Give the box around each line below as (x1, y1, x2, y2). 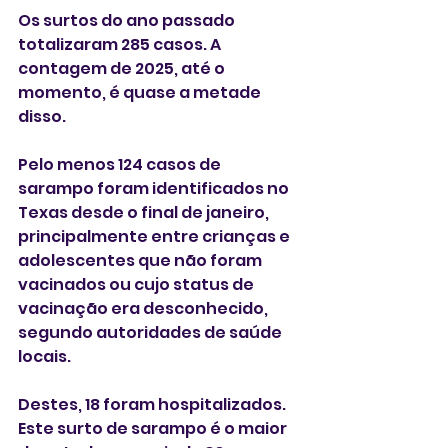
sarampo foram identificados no (18, 177, 292, 200)
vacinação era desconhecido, (18, 297, 271, 320)
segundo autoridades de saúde (18, 321, 285, 344)
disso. (18, 105, 66, 128)
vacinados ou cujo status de (18, 273, 257, 296)
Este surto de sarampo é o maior (18, 417, 290, 440)
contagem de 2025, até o (18, 57, 228, 80)
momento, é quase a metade (18, 81, 264, 104)
